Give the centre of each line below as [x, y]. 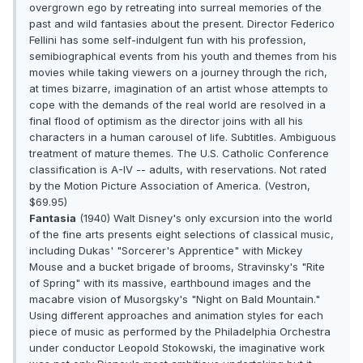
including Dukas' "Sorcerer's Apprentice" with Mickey [166, 251]
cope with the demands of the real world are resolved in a [177, 105]
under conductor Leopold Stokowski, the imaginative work [177, 348]
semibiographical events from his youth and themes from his [183, 56]
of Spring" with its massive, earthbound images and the [170, 283]
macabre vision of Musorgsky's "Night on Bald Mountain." [175, 299]
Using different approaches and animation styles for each [176, 316]
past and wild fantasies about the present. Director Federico [182, 24]
